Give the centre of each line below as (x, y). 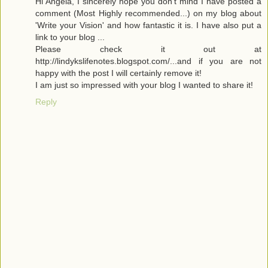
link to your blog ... (70, 37)
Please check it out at (148, 49)
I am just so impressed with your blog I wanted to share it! (144, 85)
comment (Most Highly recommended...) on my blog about (148, 13)
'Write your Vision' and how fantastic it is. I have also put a (148, 25)
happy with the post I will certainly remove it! (118, 73)
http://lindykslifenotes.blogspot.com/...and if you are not (148, 61)
